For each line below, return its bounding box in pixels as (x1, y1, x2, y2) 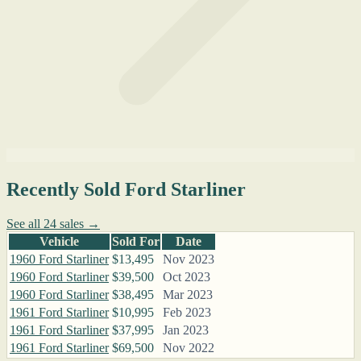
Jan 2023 (163, 323, 209, 338)
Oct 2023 (163, 270, 210, 284)
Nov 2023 (163, 252, 214, 267)
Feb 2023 (163, 305, 211, 320)
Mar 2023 (163, 288, 213, 302)
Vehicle (39, 234, 79, 249)
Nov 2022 (163, 341, 214, 355)
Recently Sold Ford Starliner (6, 179, 246, 201)
